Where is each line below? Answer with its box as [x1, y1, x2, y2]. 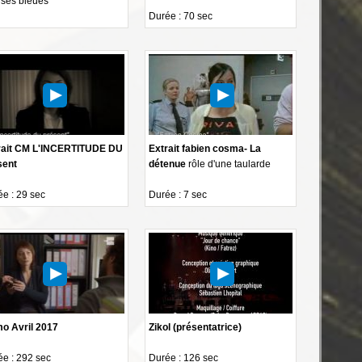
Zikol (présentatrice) [149, 321, 242, 333]
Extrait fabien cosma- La [149, 142, 262, 154]
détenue [149, 158, 189, 170]
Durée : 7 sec [149, 188, 208, 200]
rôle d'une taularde [188, 158, 271, 170]
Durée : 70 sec [149, 10, 213, 22]
